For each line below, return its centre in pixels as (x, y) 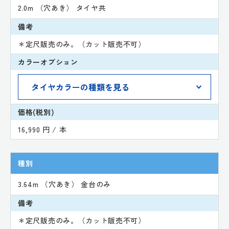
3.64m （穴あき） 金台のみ (65, 184)
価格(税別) (36, 112)
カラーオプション (48, 62)
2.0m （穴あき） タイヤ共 (62, 7)
